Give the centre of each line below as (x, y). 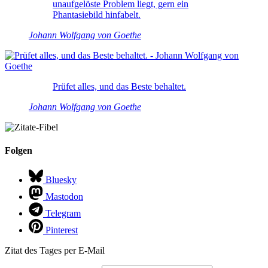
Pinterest (62, 230)
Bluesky (61, 180)
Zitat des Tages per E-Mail (55, 251)
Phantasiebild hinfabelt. (97, 14)
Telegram (63, 214)
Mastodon (64, 197)
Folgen (19, 150)
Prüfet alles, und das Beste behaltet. (119, 86)
